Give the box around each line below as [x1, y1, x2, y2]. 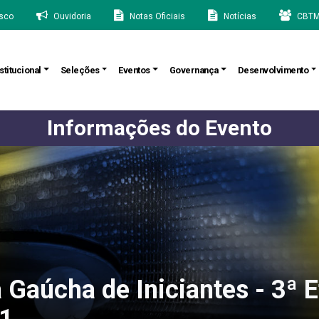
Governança [169, 64, 219, 75]
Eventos [118, 64, 150, 75]
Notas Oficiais [130, 11, 185, 21]
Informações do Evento [47, 115, 272, 140]
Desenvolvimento [237, 64, 309, 75]
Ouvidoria [53, 11, 91, 21]
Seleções [60, 64, 100, 75]
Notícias [224, 11, 256, 21]
